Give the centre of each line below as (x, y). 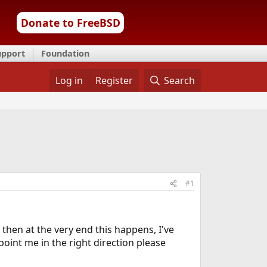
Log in (69, 80)
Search (180, 80)
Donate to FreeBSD (70, 23)
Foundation (65, 53)
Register (114, 80)
